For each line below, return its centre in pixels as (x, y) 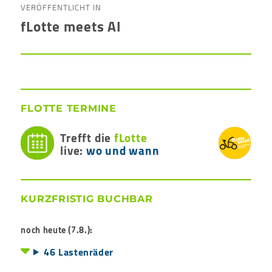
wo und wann (123, 151)
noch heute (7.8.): (57, 229)
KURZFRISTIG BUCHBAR (87, 199)
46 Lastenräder (79, 252)
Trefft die (87, 138)
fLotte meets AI (71, 27)
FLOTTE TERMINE (69, 109)
